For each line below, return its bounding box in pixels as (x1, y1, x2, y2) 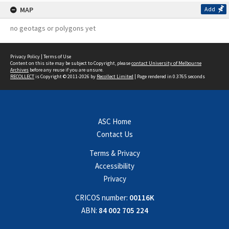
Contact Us (96, 129, 133, 139)
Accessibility (95, 161, 134, 171)
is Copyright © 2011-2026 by (34, 73, 97, 80)
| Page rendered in (133, 73, 173, 80)
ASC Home (98, 117, 131, 126)
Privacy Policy (10, 53, 40, 60)
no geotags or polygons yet (10, 24, 96, 33)
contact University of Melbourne (131, 60, 201, 66)
